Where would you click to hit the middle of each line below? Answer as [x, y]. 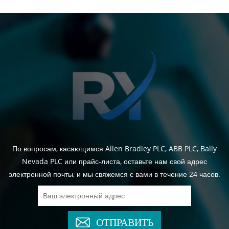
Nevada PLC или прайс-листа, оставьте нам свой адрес [114, 161]
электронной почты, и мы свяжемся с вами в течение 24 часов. [114, 174]
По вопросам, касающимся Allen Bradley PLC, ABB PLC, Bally [114, 148]
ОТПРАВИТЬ [125, 221]
